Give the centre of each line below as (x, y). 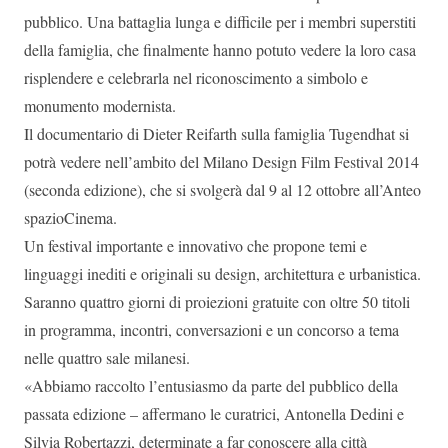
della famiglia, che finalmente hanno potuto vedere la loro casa (220, 49)
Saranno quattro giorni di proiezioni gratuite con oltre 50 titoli (217, 301)
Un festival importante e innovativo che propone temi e (195, 245)
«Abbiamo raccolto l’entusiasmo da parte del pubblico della (211, 385)
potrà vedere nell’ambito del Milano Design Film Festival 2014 (221, 161)
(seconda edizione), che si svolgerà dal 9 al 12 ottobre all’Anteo (222, 189)
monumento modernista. (100, 105)
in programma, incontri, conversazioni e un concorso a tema (211, 329)
